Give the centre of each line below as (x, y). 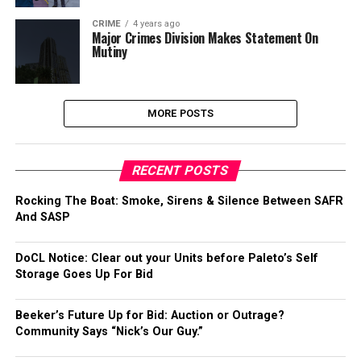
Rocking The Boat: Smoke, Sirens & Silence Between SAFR (179, 201)
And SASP (42, 217)
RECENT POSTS (181, 170)
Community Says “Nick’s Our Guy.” (109, 332)
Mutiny (109, 52)
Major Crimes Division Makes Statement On (205, 38)
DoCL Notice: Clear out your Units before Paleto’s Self (166, 258)
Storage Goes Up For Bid (84, 274)
